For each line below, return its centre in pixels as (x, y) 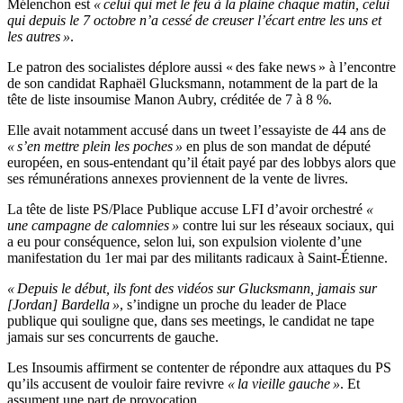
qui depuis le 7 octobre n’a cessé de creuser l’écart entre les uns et (194, 21)
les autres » (39, 37)
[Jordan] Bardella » (63, 305)
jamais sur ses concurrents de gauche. (113, 337)
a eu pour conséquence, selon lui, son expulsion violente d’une (184, 242)
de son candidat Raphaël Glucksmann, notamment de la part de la (193, 84)
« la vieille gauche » (284, 384)
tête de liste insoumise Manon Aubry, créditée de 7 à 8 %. (170, 100)
